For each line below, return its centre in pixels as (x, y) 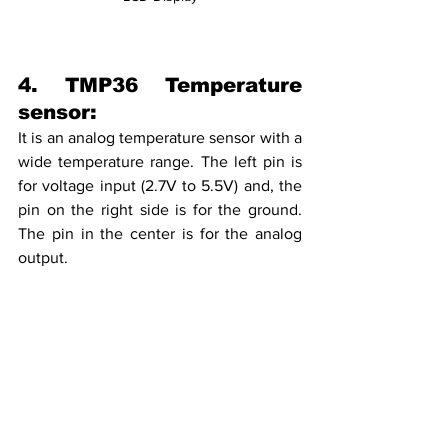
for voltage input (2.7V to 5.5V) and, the (160, 185)
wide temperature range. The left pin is (160, 161)
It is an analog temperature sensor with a (160, 137)
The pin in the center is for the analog (160, 233)
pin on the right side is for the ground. (160, 209)
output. (45, 257)
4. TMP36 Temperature (160, 84)
